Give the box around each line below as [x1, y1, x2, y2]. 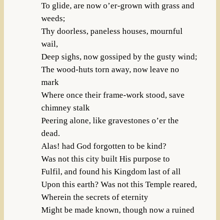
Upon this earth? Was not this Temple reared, [41, 179, 197, 189]
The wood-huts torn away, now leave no [41, 64, 179, 74]
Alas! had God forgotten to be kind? [41, 141, 166, 151]
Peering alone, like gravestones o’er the [41, 115, 179, 125]
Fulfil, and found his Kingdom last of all [41, 166, 181, 176]
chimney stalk [41, 103, 90, 112]
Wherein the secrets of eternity [41, 192, 148, 202]
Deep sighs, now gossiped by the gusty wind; [41, 52, 197, 61]
